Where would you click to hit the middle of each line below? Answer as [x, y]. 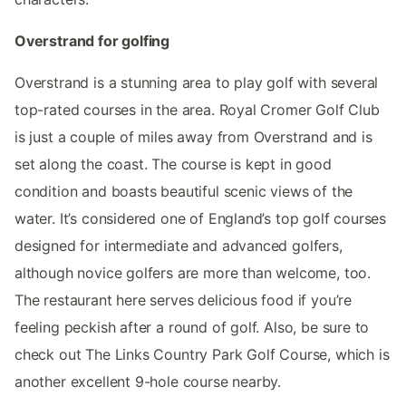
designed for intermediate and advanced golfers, [179, 245]
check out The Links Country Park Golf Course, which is [202, 354]
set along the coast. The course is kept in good [173, 164]
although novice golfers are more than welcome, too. [193, 272]
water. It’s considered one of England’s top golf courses [201, 218]
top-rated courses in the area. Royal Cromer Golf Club [197, 109]
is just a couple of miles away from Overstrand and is [193, 136]
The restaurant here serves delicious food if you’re [184, 300]
